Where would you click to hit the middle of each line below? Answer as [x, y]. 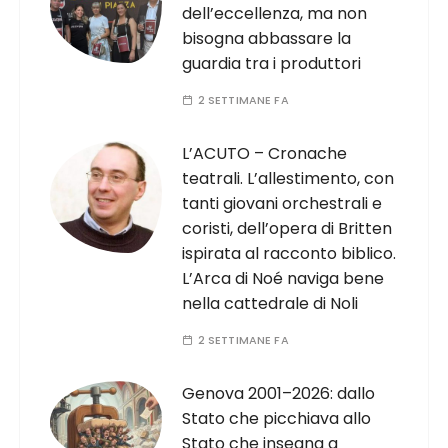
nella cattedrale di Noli [270, 303]
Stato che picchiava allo [277, 418]
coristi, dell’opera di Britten [287, 228]
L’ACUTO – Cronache [265, 153]
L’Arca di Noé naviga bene [283, 278]
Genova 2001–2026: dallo [279, 393]
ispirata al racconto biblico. [289, 253]
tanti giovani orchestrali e [282, 203]
